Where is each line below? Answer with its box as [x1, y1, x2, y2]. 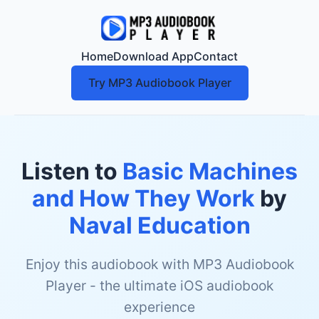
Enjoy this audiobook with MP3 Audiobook [25, 256, 294, 273]
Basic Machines [122, 157, 298, 185]
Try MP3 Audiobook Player [88, 75, 231, 90]
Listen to [21, 157, 122, 185]
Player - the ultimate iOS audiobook [46, 277, 273, 294]
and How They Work [32, 184, 255, 212]
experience [124, 298, 195, 315]
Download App [113, 49, 194, 63]
